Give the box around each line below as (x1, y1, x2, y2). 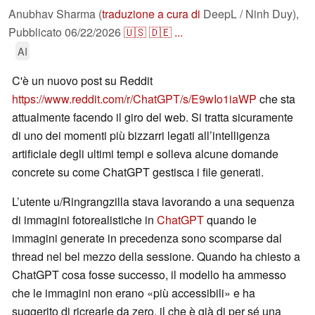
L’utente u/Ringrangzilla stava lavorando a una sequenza (12, 193, 295, 210)
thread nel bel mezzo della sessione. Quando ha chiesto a (12, 248, 300, 265)
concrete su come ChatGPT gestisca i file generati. (12, 164, 264, 181)
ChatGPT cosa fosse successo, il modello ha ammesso (12, 266, 286, 283)
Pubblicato (8, 24, 65, 41)
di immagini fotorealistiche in (12, 212, 157, 229)
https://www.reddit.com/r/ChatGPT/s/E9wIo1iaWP (12, 91, 257, 108)
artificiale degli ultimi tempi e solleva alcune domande (12, 146, 278, 162)
